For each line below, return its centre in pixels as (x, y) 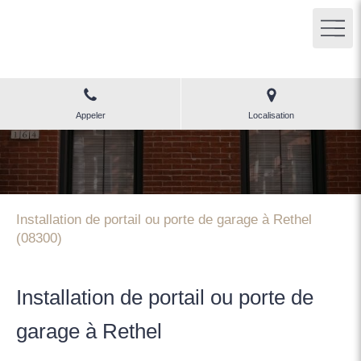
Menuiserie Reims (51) (180, 49)
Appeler (90, 115)
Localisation (271, 115)
